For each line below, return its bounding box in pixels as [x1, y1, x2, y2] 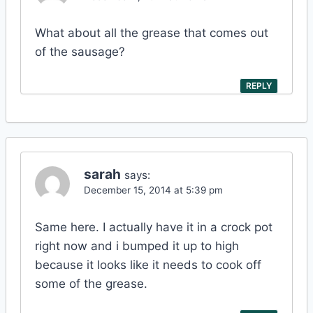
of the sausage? [35, 45, 125, 59]
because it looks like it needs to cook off [35, 257, 261, 272]
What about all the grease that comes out [35, 26, 268, 41]
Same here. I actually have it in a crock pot [35, 219, 272, 234]
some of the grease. [35, 276, 147, 291]
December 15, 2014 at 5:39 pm [84, 184, 223, 196]
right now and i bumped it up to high [35, 238, 239, 253]
